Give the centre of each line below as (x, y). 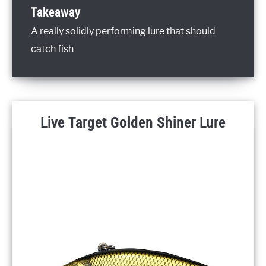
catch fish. (53, 49)
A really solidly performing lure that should (123, 31)
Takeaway (56, 12)
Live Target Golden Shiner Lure (133, 123)
